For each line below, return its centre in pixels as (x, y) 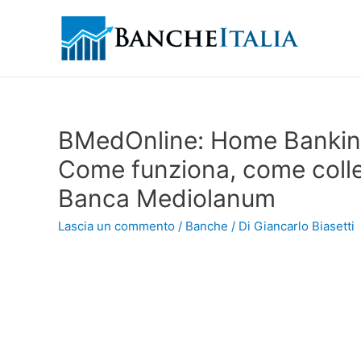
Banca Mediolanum (167, 198)
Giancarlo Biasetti (304, 226)
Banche (207, 226)
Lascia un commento (116, 226)
